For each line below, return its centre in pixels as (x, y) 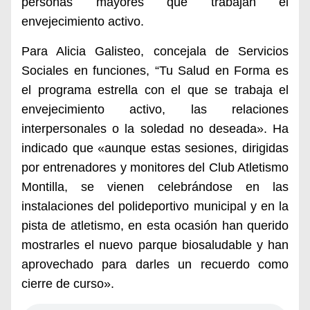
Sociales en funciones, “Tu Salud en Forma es (155, 71)
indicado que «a (67, 148)
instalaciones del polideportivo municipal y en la (155, 206)
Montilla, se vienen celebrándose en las (155, 187)
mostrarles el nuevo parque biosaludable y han (155, 245)
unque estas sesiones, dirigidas (200, 148)
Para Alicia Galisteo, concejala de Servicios (155, 51)
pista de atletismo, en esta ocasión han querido (155, 226)
